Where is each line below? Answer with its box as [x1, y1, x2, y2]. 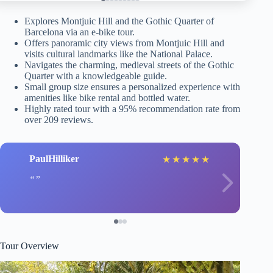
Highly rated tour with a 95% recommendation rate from [24, 103, 240, 114]
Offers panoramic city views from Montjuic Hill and [24, 37, 224, 48]
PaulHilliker [29, 154, 79, 165]
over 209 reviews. [24, 114, 93, 125]
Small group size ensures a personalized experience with [24, 81, 240, 92]
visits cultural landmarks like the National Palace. [24, 48, 213, 59]
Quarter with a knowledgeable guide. [24, 70, 167, 81]
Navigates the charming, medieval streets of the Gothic [24, 59, 234, 70]
